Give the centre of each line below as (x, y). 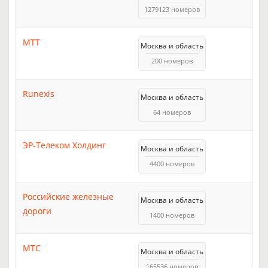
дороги (37, 211)
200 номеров (172, 60)
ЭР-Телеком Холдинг (64, 145)
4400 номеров (172, 163)
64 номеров (172, 112)
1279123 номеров (172, 9)
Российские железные (68, 196)
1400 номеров (172, 215)
